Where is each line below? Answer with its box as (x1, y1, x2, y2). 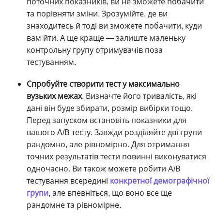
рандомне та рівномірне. (27, 200, 125, 210)
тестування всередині (27, 175, 110, 186)
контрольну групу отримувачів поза (27, 45, 163, 55)
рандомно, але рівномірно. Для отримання (27, 139, 189, 150)
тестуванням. (27, 57, 76, 67)
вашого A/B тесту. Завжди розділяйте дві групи (27, 127, 202, 138)
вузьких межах (27, 91, 82, 101)
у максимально (121, 78, 180, 89)
